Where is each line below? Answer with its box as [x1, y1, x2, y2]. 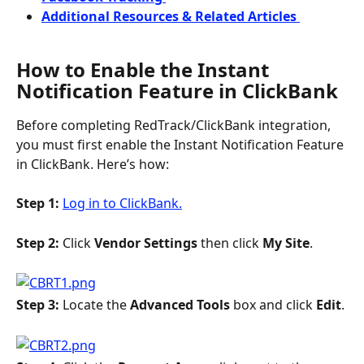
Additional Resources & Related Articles [41, 6, 300, 25]
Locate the [63, 296, 130, 314]
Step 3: [16, 296, 63, 314]
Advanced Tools [130, 296, 233, 314]
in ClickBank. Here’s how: [16, 154, 169, 173]
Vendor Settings [94, 234, 197, 253]
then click [197, 234, 262, 253]
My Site [262, 234, 310, 253]
